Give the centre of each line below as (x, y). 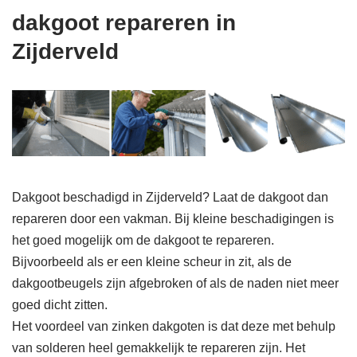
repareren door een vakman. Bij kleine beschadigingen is (173, 219)
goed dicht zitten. (60, 305)
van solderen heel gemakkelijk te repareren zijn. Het (159, 348)
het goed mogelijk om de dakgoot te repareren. (143, 241)
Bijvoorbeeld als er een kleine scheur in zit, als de (152, 262)
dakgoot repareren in (124, 23)
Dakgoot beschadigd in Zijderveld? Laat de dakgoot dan (170, 198)
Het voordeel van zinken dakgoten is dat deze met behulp (174, 327)
